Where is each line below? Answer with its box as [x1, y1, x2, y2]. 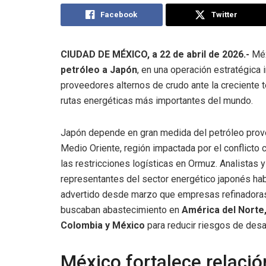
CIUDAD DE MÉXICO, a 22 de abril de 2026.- [61, 48, 249, 60]
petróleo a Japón [61, 64, 137, 75]
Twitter [211, 9, 238, 19]
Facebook [100, 9, 138, 19]
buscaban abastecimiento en [61, 204, 182, 216]
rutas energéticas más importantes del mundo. [61, 94, 253, 106]
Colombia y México [61, 219, 145, 231]
